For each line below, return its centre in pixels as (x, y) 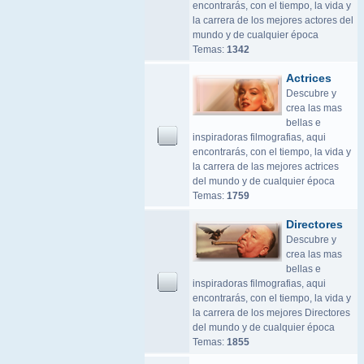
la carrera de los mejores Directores (271, 313)
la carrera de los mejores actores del (273, 20)
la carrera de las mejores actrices (266, 167)
